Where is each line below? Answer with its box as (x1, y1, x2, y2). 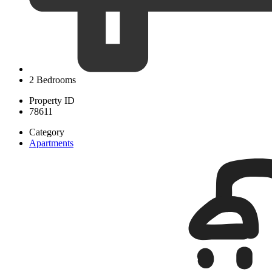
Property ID (29, 95, 75, 106)
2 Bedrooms (29, 74, 76, 85)
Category (29, 126, 64, 137)
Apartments (29, 137, 73, 148)
